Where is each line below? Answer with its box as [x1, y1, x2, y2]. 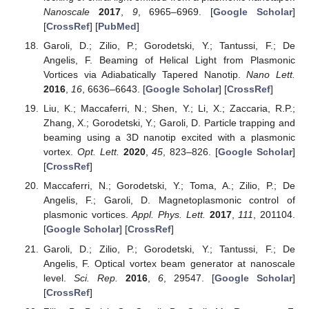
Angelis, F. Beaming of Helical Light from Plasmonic [43, 54, 295, 66]
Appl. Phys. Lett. [132, 209, 206, 221]
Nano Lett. [246, 69, 296, 81]
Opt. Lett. [77, 146, 119, 158]
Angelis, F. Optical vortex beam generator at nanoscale [43, 257, 295, 269]
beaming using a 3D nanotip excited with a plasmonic [43, 132, 295, 143]
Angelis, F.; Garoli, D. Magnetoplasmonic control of [43, 195, 295, 206]
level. [43, 272, 74, 283]
